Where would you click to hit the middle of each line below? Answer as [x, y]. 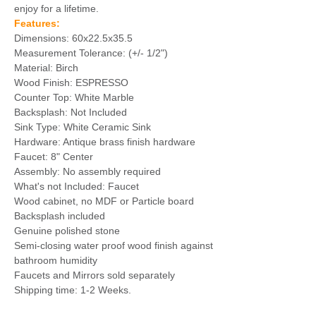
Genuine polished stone [67, 231]
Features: [37, 23]
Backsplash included [60, 216]
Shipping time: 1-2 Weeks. [73, 290]
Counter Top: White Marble [74, 97]
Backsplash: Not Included [71, 112]
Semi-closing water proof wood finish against [114, 245]
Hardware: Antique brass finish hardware [105, 142]
